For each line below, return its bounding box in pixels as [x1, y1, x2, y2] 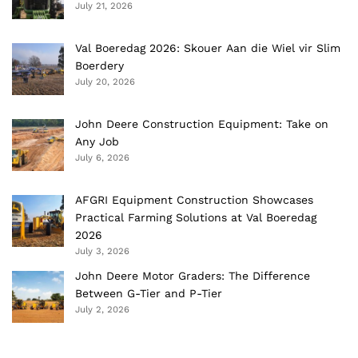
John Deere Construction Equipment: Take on [75, 117, 328, 130]
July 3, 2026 [75, 245, 129, 257]
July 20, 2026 [75, 75, 135, 87]
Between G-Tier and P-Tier [75, 286, 222, 300]
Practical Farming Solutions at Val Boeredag [75, 210, 316, 224]
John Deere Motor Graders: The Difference [75, 268, 310, 282]
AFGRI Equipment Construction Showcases [75, 193, 313, 206]
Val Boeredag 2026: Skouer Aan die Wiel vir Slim [75, 41, 344, 54]
